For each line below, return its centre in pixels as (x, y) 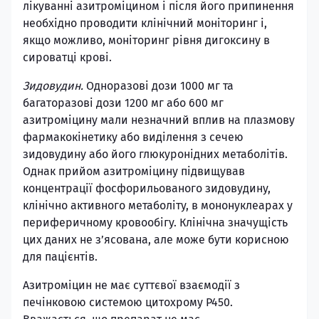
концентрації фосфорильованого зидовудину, (147, 188)
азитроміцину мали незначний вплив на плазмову (159, 120)
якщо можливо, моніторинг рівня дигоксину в (146, 40)
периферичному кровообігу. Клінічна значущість (155, 223)
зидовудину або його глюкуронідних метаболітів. (155, 154)
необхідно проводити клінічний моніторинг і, (145, 23)
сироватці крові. (67, 57)
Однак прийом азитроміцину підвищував (134, 171)
